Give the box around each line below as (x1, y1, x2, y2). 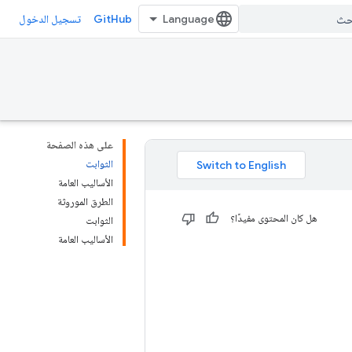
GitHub (93, 12, 132, 26)
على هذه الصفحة (46, 139, 113, 151)
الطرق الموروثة (57, 196, 113, 207)
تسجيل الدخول (19, 13, 81, 25)
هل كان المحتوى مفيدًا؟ (230, 212, 317, 224)
